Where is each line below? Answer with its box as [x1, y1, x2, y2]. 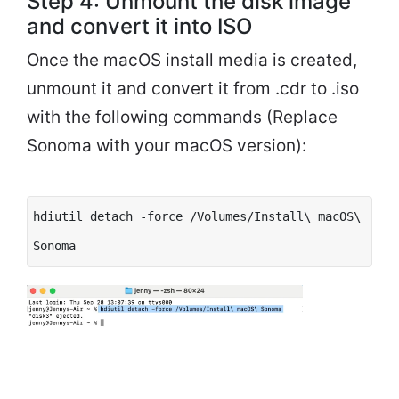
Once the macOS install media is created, [27, 49, 357, 70]
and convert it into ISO [27, 12, 252, 39]
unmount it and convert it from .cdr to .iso [27, 77, 359, 99]
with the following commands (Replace [27, 106, 338, 127]
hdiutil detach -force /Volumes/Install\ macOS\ [33, 208, 361, 224]
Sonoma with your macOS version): [27, 134, 306, 156]
